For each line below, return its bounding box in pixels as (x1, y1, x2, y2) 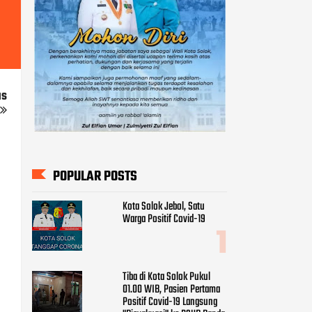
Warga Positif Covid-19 (123, 210, 205, 229)
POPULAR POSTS (53, 165, 137, 187)
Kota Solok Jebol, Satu (123, 198, 205, 217)
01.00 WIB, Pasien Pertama (123, 280, 220, 299)
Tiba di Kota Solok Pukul (123, 267, 210, 286)
